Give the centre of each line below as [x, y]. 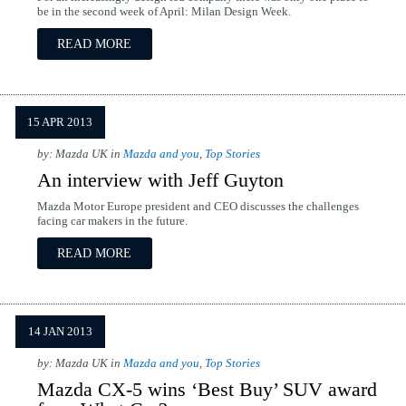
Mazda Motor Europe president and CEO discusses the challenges [198, 207]
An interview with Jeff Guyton [160, 180]
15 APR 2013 [60, 122]
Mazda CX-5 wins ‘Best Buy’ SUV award [207, 389]
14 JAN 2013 [60, 332]
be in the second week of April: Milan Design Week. [164, 12]
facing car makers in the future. [112, 221]
